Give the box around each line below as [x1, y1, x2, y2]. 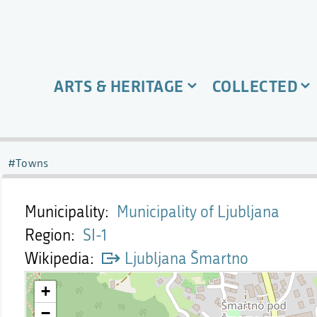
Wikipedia [24, 250, 90, 268]
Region [24, 226, 71, 245]
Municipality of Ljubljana [116, 203, 279, 221]
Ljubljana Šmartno [124, 250, 248, 268]
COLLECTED [212, 75, 298, 97]
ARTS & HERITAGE [54, 75, 184, 97]
